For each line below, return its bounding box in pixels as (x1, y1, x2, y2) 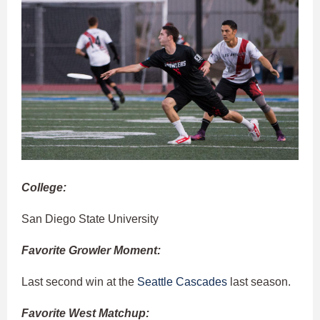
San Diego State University (21, 213, 159, 226)
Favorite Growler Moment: (21, 244, 161, 257)
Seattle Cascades (137, 276, 227, 289)
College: (21, 181, 66, 194)
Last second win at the (21, 276, 137, 289)
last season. (227, 276, 291, 289)
